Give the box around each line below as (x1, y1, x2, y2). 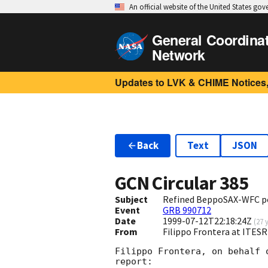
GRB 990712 (162, 204, 211, 217)
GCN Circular (115, 171, 220, 196)
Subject (115, 193, 148, 206)
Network (152, 45, 205, 65)
